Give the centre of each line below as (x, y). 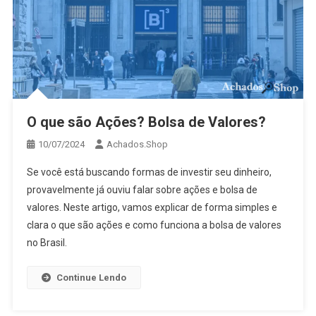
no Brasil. (47, 243)
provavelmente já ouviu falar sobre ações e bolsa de (142, 190)
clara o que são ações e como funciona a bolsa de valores (154, 225)
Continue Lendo (91, 278)
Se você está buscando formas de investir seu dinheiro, (149, 172)
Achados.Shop (137, 145)
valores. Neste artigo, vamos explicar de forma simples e (152, 208)
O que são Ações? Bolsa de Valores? (146, 122)
